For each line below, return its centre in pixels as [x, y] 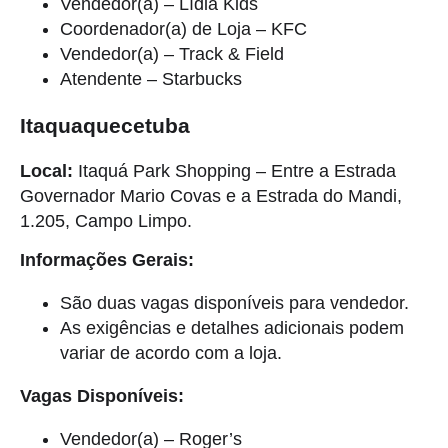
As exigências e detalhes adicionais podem [232, 328]
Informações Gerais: [107, 260]
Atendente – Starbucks [151, 78]
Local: [46, 170]
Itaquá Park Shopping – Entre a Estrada [234, 170]
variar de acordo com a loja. [171, 353]
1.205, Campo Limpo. [106, 220]
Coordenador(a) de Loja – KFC [183, 28]
